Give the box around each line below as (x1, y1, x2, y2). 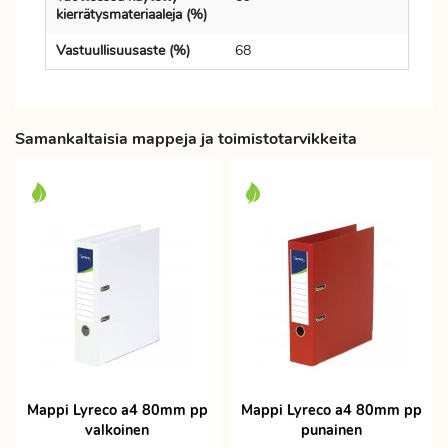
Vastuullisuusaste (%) (56, 41, 190, 60)
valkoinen (85, 420, 149, 440)
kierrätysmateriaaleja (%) (56, 5, 207, 24)
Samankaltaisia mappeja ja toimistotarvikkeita (15, 128, 357, 150)
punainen (300, 420, 362, 440)
